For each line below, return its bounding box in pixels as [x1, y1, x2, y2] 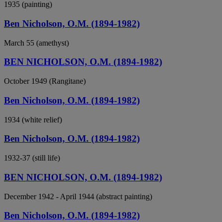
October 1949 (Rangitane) [4, 77, 86, 86]
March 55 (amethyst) [4, 38, 69, 47]
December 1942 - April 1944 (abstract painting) [4, 192, 152, 201]
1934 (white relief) [4, 115, 62, 124]
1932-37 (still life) [4, 154, 60, 163]
